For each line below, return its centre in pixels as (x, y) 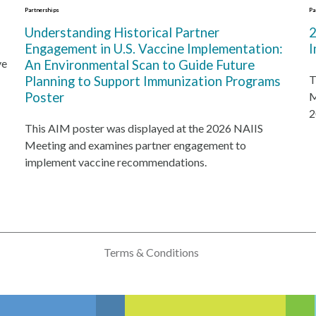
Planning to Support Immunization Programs (152, 81)
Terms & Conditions (151, 252)
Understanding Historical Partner (122, 32)
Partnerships (41, 10)
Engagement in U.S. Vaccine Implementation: (153, 49)
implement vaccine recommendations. (115, 162)
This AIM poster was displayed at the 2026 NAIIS (144, 128)
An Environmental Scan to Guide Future (139, 65)
